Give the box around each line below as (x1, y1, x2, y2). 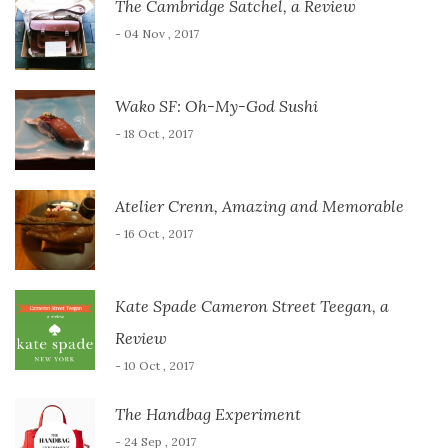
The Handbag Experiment (115, 403, 301, 424)
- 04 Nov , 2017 (115, 25, 199, 41)
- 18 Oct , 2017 (115, 125, 193, 141)
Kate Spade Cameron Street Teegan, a (115, 295, 389, 316)
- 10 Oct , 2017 (115, 357, 194, 373)
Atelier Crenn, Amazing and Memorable (115, 195, 404, 216)
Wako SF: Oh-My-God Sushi (115, 95, 318, 116)
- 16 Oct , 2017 (115, 225, 193, 241)
